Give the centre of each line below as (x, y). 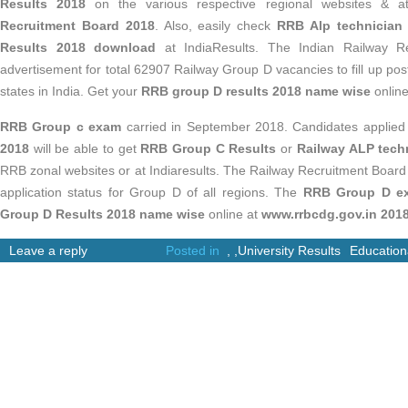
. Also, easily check (216, 25)
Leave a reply (48, 250)
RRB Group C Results (209, 148)
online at (233, 214)
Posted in (196, 250)
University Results (289, 250)
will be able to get (85, 148)
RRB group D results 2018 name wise (256, 91)
